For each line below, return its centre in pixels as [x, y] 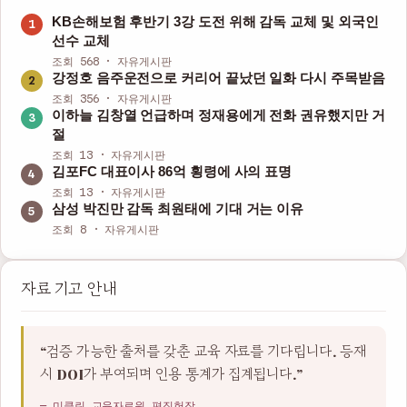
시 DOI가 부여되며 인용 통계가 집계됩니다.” [171, 375]
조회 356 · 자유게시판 [112, 99]
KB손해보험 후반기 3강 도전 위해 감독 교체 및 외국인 [215, 22]
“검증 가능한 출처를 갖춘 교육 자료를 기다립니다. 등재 [203, 352]
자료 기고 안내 [69, 290]
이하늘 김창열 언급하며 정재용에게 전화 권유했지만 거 [218, 116]
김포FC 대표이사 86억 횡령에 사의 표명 [172, 172]
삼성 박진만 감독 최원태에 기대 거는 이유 [178, 209]
